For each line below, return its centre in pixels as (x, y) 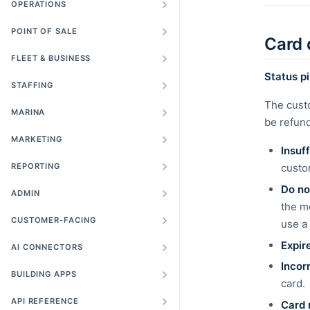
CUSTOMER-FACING (54, 220)
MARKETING (37, 139)
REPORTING (36, 166)
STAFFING (33, 85)
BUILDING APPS (44, 274)
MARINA (28, 112)
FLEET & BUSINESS (51, 58)
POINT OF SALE (44, 31)
